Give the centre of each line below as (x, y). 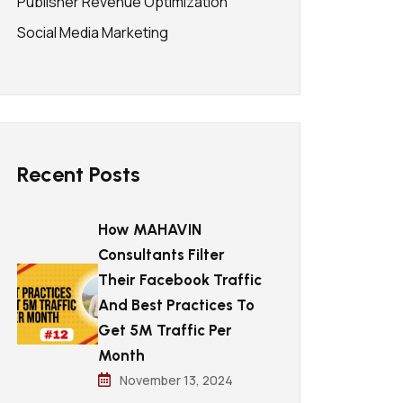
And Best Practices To (176, 305)
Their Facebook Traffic (180, 280)
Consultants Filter (161, 255)
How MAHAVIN (150, 229)
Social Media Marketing (93, 32)
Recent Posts (79, 174)
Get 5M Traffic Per (165, 330)
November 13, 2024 (176, 380)
